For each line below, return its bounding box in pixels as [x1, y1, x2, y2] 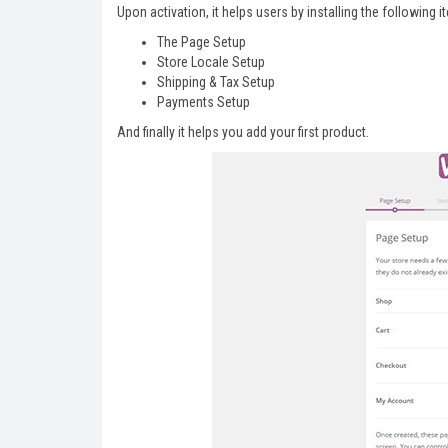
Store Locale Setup [157, 54, 265, 70]
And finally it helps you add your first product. [117, 124, 369, 140]
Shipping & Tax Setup [157, 74, 275, 90]
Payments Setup [157, 94, 250, 110]
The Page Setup [157, 34, 246, 50]
